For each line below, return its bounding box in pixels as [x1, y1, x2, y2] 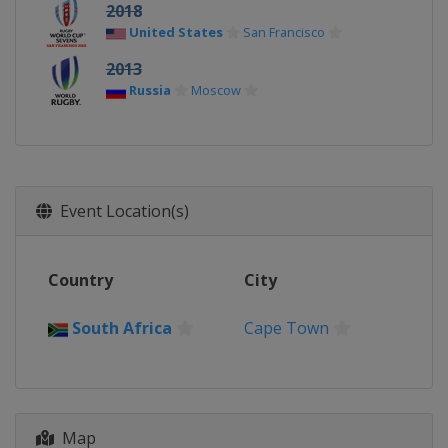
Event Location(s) [52, 200, 189, 222]
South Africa [68, 317, 176, 339]
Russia [128, 81, 171, 99]
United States [128, 23, 223, 41]
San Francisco [242, 23, 325, 41]
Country [48, 269, 113, 291]
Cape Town [244, 317, 329, 339]
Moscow [190, 81, 241, 99]
